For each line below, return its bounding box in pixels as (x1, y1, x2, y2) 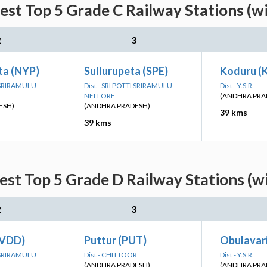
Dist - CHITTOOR (84, 250, 137, 259)
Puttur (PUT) (84, 234, 147, 247)
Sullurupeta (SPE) (84, 64, 168, 77)
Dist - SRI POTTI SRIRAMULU (84, 81, 172, 90)
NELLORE (84, 91, 115, 100)
